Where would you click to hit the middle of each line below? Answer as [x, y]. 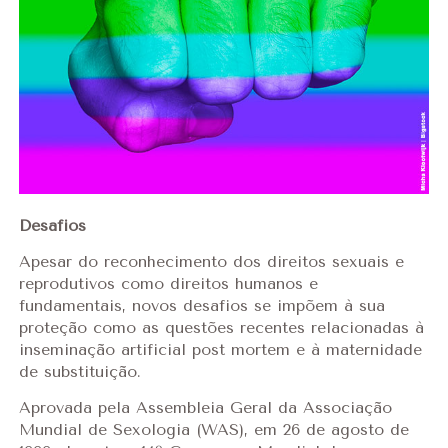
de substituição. [79, 372]
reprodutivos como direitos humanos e [168, 284]
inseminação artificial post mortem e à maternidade [220, 350]
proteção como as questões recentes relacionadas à [221, 328]
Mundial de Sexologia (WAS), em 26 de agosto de [213, 430]
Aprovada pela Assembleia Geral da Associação [205, 408]
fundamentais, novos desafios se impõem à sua [201, 306]
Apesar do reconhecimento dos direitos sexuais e [211, 262]
